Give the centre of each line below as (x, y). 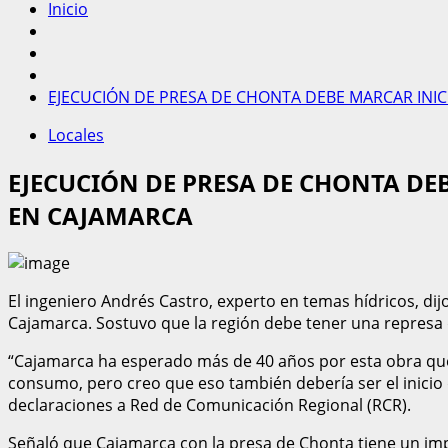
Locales (76, 135)
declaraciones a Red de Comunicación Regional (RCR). (209, 404)
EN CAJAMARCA (100, 215)
